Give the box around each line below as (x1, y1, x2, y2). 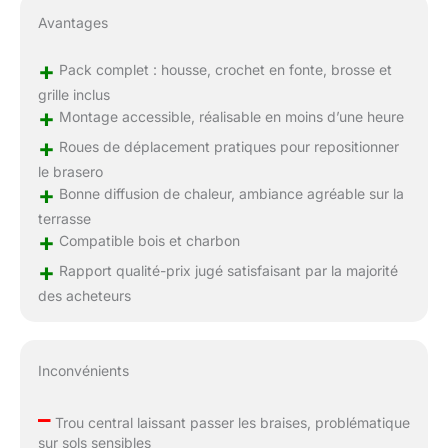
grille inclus (37, 86, 110, 104)
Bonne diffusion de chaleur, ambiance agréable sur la (54, 185, 404, 203)
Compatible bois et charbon (54, 232, 240, 250)
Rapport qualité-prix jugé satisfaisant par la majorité (54, 262, 398, 280)
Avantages (37, 14, 108, 32)
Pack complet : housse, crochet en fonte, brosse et (54, 61, 392, 79)
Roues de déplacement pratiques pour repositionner (54, 138, 399, 156)
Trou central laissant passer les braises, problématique (50, 414, 410, 432)
